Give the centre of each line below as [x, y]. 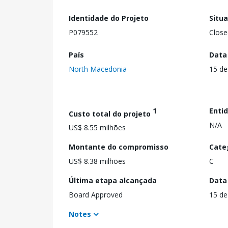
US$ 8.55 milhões [97, 128]
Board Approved [96, 195]
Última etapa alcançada [113, 181]
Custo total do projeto [111, 113]
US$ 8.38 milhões [97, 161]
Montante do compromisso [119, 147]
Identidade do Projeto [109, 18]
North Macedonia [98, 69]
